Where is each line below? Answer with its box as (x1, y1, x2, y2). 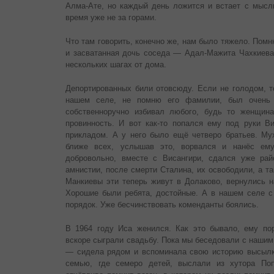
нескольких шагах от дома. (65, 60, 166, 70)
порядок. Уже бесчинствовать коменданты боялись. (65, 200, 259, 210)
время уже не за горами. (65, 13, 157, 23)
